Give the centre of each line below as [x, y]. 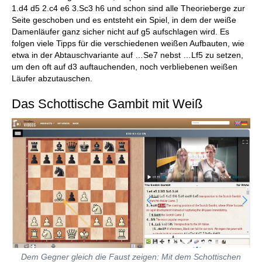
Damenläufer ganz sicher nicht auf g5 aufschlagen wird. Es [120, 32]
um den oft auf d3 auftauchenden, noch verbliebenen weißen [125, 67]
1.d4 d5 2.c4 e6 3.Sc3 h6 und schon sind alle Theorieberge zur [128, 8]
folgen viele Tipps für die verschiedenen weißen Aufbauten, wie [128, 44]
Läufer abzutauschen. [52, 79]
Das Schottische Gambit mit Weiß [107, 104]
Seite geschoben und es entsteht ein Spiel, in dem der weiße [124, 20]
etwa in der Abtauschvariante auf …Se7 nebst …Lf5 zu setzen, [127, 55]
